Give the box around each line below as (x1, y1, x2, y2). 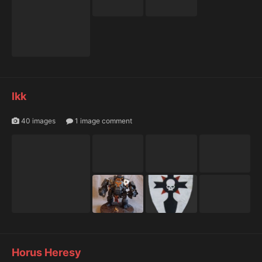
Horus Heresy (12, 246, 81, 259)
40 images (19, 116, 56, 126)
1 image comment (73, 116, 132, 126)
